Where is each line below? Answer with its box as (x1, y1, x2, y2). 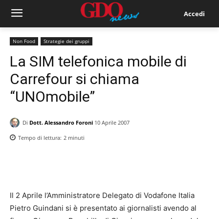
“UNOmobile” (10, 88, 95, 105)
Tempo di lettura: (18, 134, 63, 142)
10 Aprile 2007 (94, 119, 130, 127)
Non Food (13, 38, 35, 44)
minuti (66, 134, 85, 142)
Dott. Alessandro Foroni (29, 118, 93, 126)
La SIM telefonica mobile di (10, 53, 187, 70)
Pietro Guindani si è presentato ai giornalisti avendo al (10, 203, 197, 213)
